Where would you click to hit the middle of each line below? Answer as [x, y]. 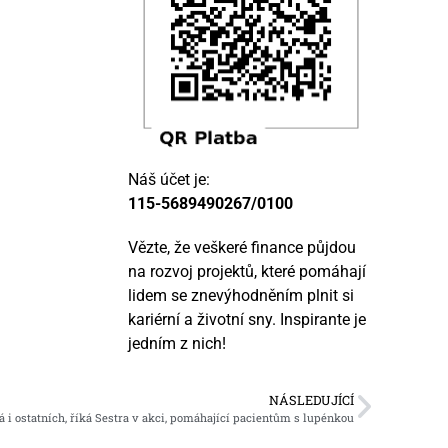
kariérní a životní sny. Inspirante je [247, 320]
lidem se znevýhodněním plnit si [241, 296]
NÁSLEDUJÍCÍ [311, 399]
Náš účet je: [169, 180]
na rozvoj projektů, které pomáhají [247, 272]
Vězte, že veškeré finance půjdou [242, 248]
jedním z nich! [177, 344]
